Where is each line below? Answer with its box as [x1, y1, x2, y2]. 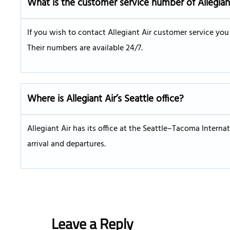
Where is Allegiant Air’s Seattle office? [27, 91, 184, 107]
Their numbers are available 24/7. [27, 42, 143, 55]
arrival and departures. [27, 138, 106, 151]
